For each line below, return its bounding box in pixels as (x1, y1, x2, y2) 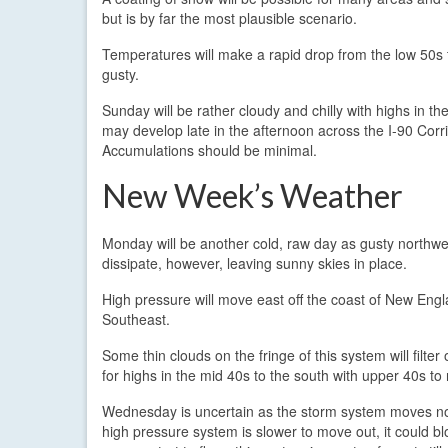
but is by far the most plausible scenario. (102, 7, 357, 28)
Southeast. (102, 308, 170, 329)
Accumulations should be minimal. (102, 139, 317, 160)
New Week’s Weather (102, 175, 403, 215)
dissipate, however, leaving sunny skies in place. (102, 252, 407, 273)
